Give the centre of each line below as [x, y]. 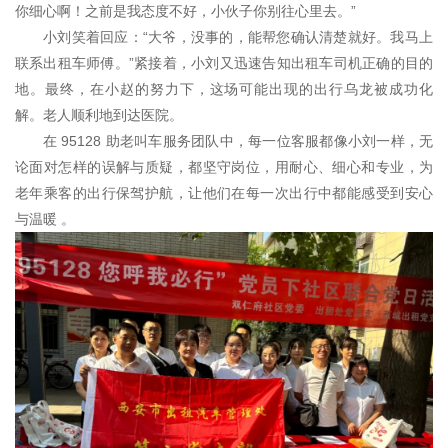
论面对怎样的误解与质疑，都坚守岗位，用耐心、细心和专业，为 [224, 166]
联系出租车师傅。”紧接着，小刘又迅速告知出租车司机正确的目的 [224, 62]
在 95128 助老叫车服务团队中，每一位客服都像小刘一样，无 [238, 140]
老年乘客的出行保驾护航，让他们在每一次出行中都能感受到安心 [224, 192]
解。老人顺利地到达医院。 [99, 114]
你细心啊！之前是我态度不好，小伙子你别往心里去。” [185, 10]
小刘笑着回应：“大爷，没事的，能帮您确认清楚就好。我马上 [238, 36]
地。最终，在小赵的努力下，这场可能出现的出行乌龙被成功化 [224, 88]
